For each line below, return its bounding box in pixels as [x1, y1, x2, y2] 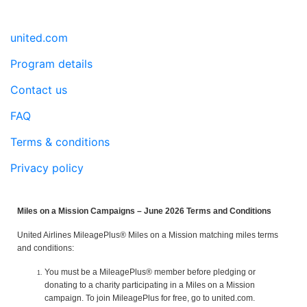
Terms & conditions [10, 134, 110, 149]
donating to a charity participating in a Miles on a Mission [45, 280, 255, 290]
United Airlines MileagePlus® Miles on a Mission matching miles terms [17, 230, 278, 240]
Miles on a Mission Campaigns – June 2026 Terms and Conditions [17, 206, 271, 216]
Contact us [10, 82, 67, 97]
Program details [10, 56, 93, 71]
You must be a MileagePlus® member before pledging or [45, 267, 256, 277]
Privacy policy [10, 160, 84, 175]
